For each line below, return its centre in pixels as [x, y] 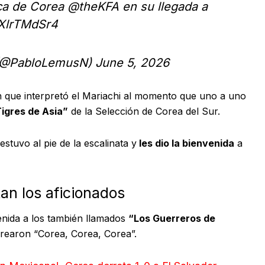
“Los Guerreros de [172, 219]
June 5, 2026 [132, 62]
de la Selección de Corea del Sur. [144, 111]
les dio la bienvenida [185, 143]
